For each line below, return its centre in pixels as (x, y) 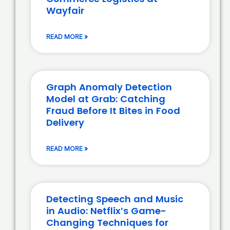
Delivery (65, 123)
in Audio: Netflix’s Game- (106, 211)
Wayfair (65, 11)
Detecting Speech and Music (115, 199)
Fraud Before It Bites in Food (113, 111)
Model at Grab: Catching (106, 99)
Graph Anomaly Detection (109, 87)
